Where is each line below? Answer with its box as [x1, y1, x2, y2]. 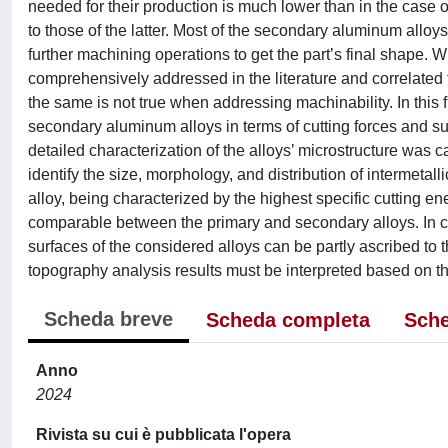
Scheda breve [44, 308, 173, 330]
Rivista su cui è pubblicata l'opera [36, 426, 291, 443]
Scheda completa [206, 309, 370, 331]
